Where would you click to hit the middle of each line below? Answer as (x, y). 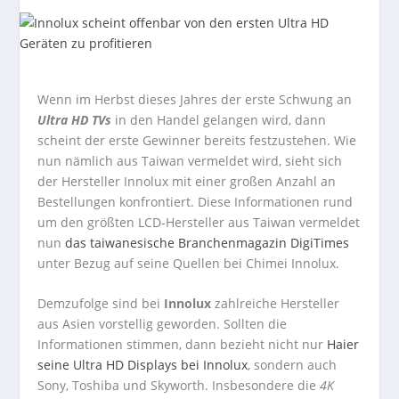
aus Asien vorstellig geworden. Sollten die (163, 324)
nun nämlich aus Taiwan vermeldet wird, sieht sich (190, 161)
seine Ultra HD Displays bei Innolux (143, 365)
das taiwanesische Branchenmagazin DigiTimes (208, 243)
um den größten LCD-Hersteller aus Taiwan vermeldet (199, 222)
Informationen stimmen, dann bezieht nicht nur (183, 345)
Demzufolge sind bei (101, 304)
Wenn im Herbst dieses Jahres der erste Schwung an (195, 99)
